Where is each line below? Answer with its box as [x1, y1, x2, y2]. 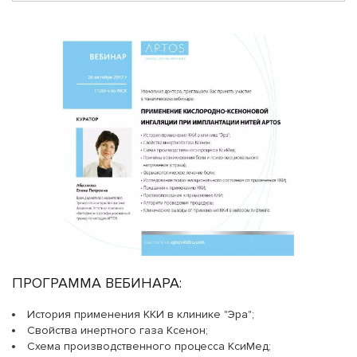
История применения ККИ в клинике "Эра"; [27, 307, 254, 321]
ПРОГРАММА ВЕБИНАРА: [12, 273, 182, 292]
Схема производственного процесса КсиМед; [27, 339, 271, 353]
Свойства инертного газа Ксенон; [27, 323, 208, 337]
